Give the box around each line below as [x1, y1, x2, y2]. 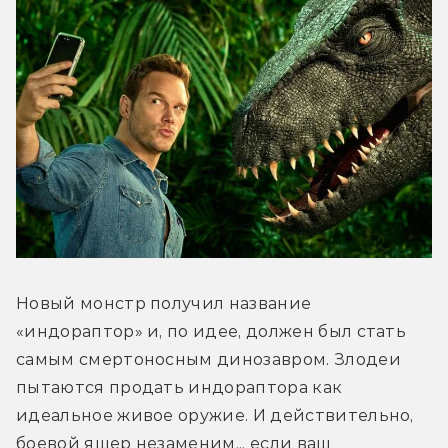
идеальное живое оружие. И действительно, [16, 405, 414, 425]
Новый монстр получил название [16, 293, 312, 313]
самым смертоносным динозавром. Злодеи [16, 349, 401, 369]
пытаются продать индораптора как [16, 377, 343, 397]
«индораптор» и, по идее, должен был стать [16, 321, 407, 341]
